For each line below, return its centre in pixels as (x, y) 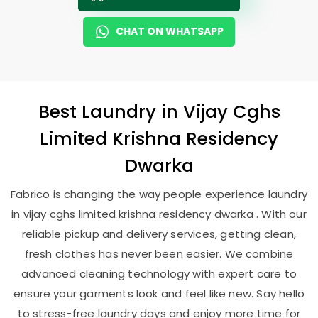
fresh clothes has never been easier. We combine (159, 254)
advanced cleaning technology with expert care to (159, 274)
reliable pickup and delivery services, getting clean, (159, 234)
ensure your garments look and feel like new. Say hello (159, 294)
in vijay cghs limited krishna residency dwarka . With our (159, 214)
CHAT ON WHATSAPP (170, 31)
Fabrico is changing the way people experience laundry (159, 194)
